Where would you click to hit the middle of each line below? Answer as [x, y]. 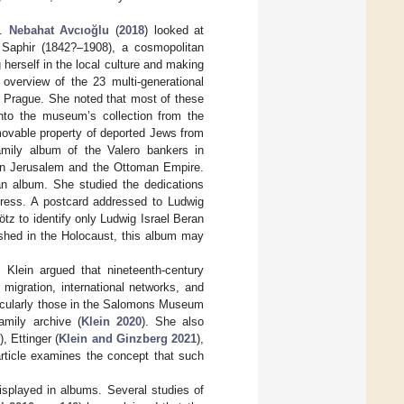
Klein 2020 [111, 321]
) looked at [174, 30]
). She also [173, 321]
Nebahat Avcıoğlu [59, 30]
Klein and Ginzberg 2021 [128, 338]
